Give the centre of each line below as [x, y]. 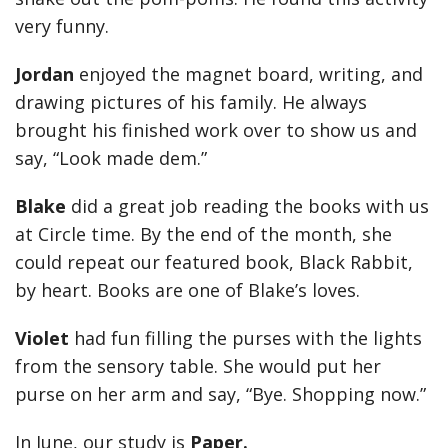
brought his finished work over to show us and [216, 130]
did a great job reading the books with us [250, 206]
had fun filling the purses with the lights [248, 338]
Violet [44, 338]
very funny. [62, 26]
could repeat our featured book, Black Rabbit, [214, 262]
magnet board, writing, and [304, 74]
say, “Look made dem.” [113, 158]
